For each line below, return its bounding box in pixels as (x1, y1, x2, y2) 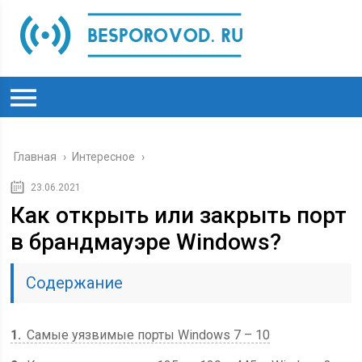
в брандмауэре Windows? (11, 229, 282, 255)
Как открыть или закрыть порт (11, 202, 347, 229)
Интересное (72, 150, 136, 163)
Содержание (26, 273, 124, 293)
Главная (14, 150, 57, 163)
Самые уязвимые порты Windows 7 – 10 (23, 327, 271, 343)
